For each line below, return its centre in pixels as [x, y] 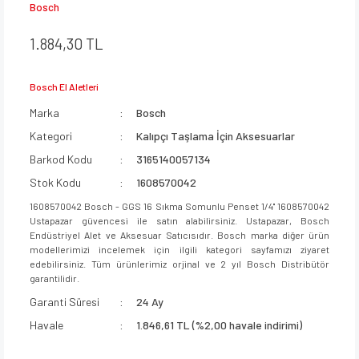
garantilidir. [54, 278]
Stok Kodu [55, 182]
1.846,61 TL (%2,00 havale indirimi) [220, 325]
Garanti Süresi [65, 301]
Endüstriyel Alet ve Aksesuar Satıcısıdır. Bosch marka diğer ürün [179, 234]
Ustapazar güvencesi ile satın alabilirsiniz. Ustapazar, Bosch [179, 220]
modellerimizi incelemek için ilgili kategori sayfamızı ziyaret [179, 249]
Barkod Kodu [61, 159]
